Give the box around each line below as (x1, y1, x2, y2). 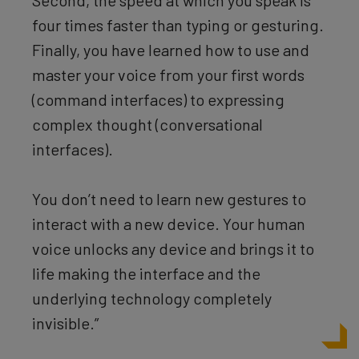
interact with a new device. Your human (32, 213, 305, 233)
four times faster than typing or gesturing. (32, 14, 324, 34)
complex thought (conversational (32, 114, 263, 134)
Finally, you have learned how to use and (32, 39, 309, 59)
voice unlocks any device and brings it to (32, 238, 314, 258)
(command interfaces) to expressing (32, 89, 284, 109)
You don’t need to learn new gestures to (32, 188, 306, 208)
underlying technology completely (32, 288, 272, 308)
